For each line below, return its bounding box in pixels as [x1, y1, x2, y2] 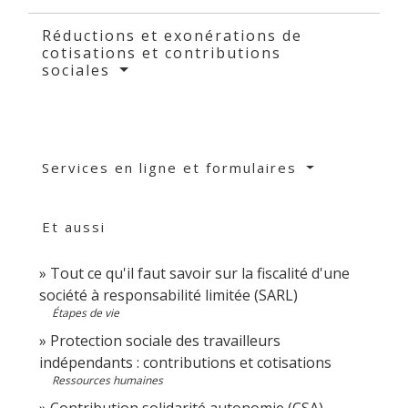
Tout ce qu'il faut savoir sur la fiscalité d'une [50, 262, 350, 283]
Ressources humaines [52, 372, 163, 388]
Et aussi [42, 217, 106, 236]
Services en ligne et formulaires [42, 158, 302, 177]
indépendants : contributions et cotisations [39, 352, 331, 372]
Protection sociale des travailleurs [50, 330, 280, 351]
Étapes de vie [52, 304, 119, 321]
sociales [42, 59, 116, 80]
